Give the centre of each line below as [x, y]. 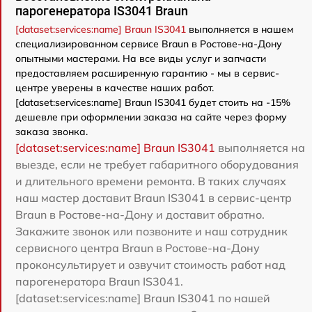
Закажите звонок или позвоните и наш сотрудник [151, 231]
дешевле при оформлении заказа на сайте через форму [151, 117]
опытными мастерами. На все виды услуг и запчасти [141, 58]
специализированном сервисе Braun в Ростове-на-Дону [149, 44]
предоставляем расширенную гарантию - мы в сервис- [147, 73]
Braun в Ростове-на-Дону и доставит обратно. [140, 214]
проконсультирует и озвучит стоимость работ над [150, 264]
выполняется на [260, 147]
